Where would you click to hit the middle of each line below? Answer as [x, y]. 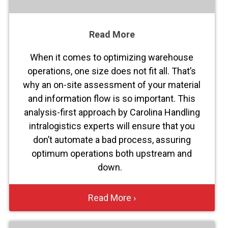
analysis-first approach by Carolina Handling [112, 112]
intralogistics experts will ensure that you [112, 126]
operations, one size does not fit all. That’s [112, 71]
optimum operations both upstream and [112, 154]
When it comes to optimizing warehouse [112, 58]
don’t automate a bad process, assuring [112, 140]
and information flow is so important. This [112, 99]
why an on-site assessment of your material [112, 85]
